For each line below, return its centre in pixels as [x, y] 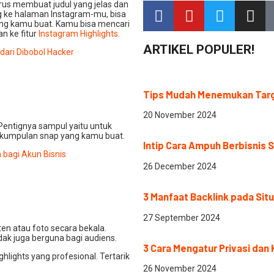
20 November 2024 [180, 115]
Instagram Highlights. [79, 34]
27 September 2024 [182, 217]
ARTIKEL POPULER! [199, 50]
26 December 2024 [180, 166]
